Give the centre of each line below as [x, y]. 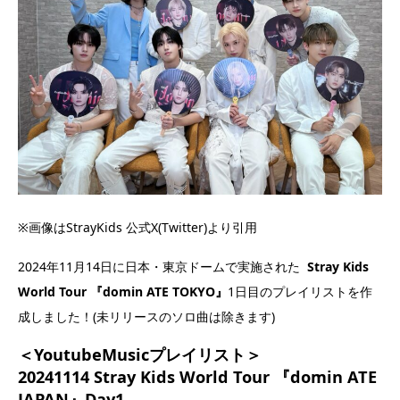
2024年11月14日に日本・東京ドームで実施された [162, 266]
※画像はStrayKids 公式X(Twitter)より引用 [137, 227]
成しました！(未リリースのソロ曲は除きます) [146, 316]
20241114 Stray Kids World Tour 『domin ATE [197, 376]
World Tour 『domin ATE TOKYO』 [123, 291]
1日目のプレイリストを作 [300, 291]
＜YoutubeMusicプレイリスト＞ [140, 354]
